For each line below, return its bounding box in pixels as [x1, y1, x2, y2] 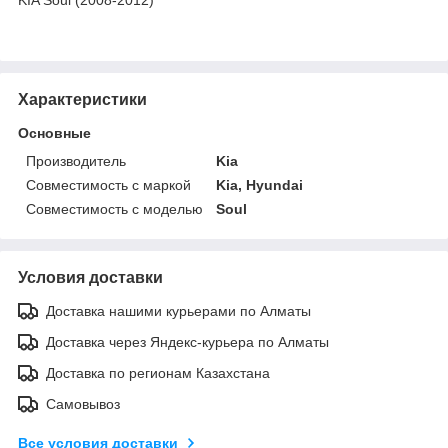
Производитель [26, 152, 126, 169]
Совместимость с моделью [26, 200, 203, 217]
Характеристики [18, 90, 147, 108]
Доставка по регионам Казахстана [46, 364, 270, 381]
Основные [18, 124, 91, 141]
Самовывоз [46, 395, 120, 412]
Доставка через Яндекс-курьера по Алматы [46, 333, 329, 350]
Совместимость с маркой [26, 176, 191, 193]
